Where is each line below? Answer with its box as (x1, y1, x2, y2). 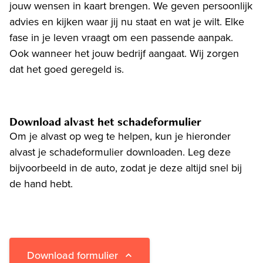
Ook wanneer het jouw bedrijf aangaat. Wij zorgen (9, 47, 239, 60)
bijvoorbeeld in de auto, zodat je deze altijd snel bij (9, 161, 242, 175)
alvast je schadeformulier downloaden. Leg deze (9, 146, 231, 159)
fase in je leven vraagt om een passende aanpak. (9, 31, 233, 45)
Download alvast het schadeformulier (9, 114, 201, 130)
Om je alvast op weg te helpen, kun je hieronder (9, 130, 231, 143)
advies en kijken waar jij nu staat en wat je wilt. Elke (9, 15, 244, 29)
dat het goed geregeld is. (9, 63, 124, 76)
